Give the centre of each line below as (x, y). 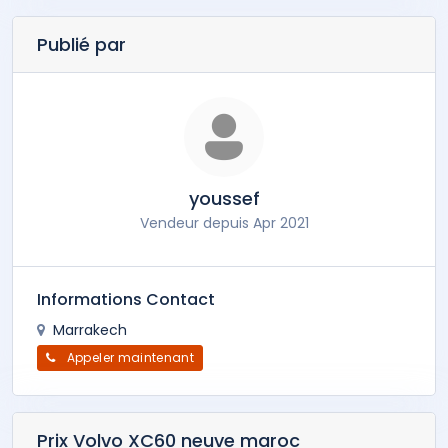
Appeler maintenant (130, 358)
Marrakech (88, 330)
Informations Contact (126, 300)
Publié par (81, 44)
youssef (224, 198)
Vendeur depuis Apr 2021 (224, 223)
